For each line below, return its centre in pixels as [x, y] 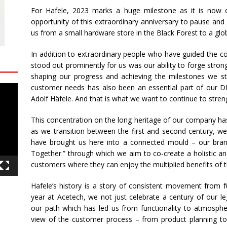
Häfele [61, 99]
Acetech [70, 197]
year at [44, 197]
